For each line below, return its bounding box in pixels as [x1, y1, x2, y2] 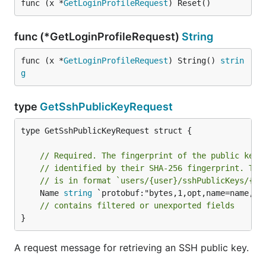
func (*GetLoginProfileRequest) [14, 30, 182, 43]
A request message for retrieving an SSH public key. [14, 242, 249, 254]
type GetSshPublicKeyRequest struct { [21, 126, 192, 135]
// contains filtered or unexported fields [40, 201, 235, 210]
